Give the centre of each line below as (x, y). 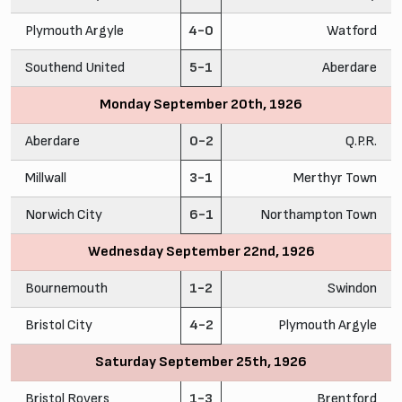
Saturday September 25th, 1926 (201, 362)
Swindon (352, 288)
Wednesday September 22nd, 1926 (201, 251)
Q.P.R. (361, 141)
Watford (352, 31)
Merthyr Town (335, 178)
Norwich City (64, 214)
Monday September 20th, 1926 (201, 104)
